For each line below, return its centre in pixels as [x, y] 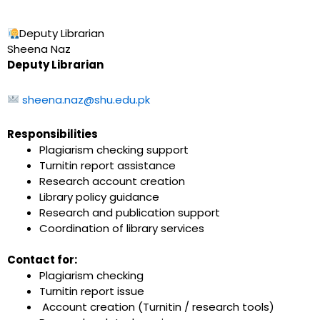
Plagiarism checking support [114, 149]
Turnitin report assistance [107, 165]
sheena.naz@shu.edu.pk [86, 99]
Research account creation [112, 181]
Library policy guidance [99, 196]
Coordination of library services [122, 228]
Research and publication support [130, 212]
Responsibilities [52, 134]
